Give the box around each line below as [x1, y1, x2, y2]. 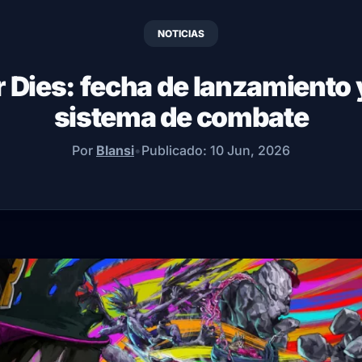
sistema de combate [53, 100, 309, 133]
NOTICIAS [158, 27, 204, 40]
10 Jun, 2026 [210, 142, 290, 158]
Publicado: [141, 142, 210, 158]
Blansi [96, 142, 134, 158]
